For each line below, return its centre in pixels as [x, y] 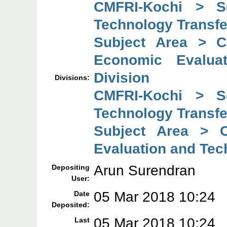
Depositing [71, 167]
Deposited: [71, 205]
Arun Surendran [145, 171]
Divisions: [72, 78]
